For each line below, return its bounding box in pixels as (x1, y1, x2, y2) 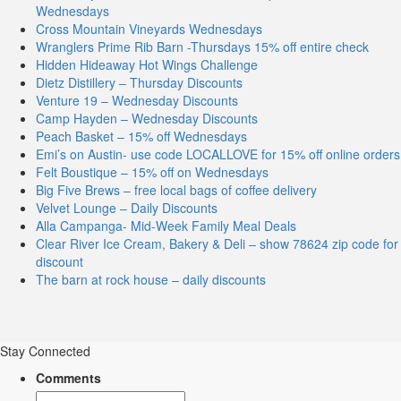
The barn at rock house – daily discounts (36, 270, 266, 288)
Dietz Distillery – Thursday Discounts (36, 73, 243, 91)
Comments (36, 369, 101, 387)
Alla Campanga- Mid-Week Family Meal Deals (36, 217, 296, 235)
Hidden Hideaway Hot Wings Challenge (36, 55, 258, 73)
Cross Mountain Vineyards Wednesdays (36, 20, 262, 38)
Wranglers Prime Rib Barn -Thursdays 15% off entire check (36, 38, 369, 55)
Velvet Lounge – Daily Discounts (36, 199, 218, 217)
